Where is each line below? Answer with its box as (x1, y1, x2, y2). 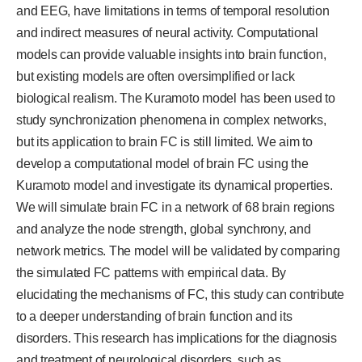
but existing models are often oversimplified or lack (16, 69, 295, 83)
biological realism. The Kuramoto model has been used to (16, 90, 335, 105)
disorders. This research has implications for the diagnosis (16, 330, 337, 345)
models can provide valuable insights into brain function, (16, 47, 326, 61)
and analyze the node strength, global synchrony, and (16, 221, 311, 236)
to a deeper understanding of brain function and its (16, 309, 293, 323)
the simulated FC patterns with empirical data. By (16, 265, 287, 280)
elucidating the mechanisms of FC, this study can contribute (16, 287, 344, 301)
